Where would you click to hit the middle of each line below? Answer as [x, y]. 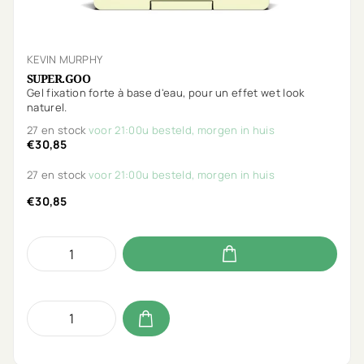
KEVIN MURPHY [65, 59]
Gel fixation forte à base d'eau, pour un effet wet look [166, 92]
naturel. [47, 107]
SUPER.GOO [58, 78]
